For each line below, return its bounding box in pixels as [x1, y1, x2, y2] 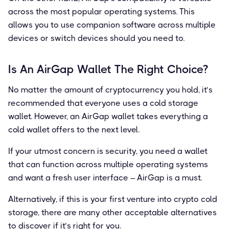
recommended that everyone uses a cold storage [8, 98, 198, 108]
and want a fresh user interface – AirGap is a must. [8, 172, 202, 182]
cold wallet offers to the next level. [8, 124, 140, 134]
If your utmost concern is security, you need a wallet [8, 146, 208, 156]
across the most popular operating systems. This [8, 6, 195, 16]
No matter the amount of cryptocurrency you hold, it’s [8, 84, 213, 95]
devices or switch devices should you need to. [8, 33, 185, 43]
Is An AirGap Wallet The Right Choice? [8, 62, 208, 76]
